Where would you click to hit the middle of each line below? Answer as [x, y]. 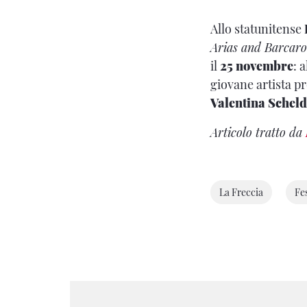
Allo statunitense [257, 29]
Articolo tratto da [258, 133]
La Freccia [241, 193]
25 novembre [257, 66]
